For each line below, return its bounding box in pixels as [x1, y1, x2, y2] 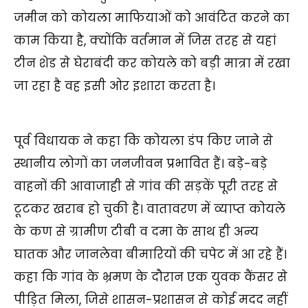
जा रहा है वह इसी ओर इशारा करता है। [14, 78, 219, 95]
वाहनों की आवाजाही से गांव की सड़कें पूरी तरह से [14, 178, 278, 195]
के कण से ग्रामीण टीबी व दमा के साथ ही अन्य [14, 223, 258, 241]
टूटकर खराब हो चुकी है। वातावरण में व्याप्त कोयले [14, 201, 285, 218]
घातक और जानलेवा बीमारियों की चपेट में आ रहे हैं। [14, 246, 287, 263]
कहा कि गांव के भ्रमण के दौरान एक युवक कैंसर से [14, 269, 287, 286]
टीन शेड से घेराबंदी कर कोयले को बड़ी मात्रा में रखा [14, 55, 290, 72]
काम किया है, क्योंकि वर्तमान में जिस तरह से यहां [14, 32, 276, 49]
